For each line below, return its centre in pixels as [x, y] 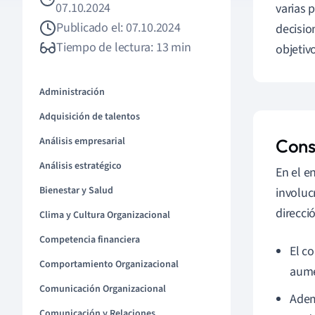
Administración [72, 92]
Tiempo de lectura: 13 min [124, 47]
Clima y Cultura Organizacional [105, 215]
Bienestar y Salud [76, 191]
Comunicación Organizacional [103, 289]
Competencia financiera [90, 240]
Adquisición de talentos [90, 117]
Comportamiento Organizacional [109, 264]
